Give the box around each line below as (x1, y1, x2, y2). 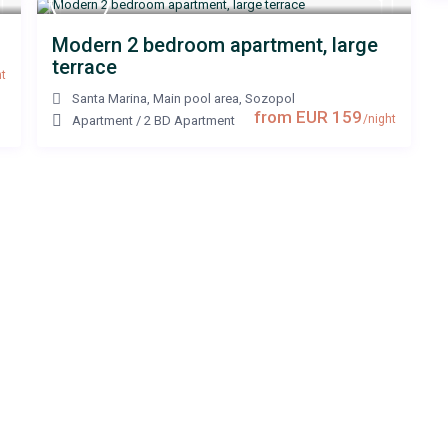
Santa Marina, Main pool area (72, 91, 239, 107)
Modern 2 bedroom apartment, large (52, 33, 378, 58)
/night (360, 112, 396, 127)
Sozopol (245, 91, 295, 107)
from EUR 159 (254, 107, 362, 128)
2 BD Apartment (144, 113, 235, 129)
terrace (52, 55, 117, 80)
